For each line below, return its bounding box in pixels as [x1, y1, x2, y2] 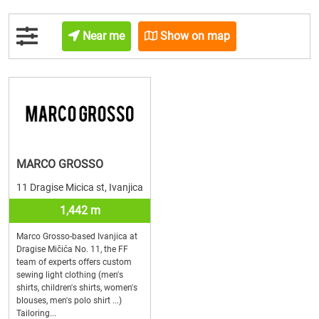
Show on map [157, 29, 231, 43]
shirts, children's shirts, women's [16, 283, 137, 293]
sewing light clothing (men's [16, 270, 123, 280]
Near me [80, 29, 125, 43]
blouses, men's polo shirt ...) [16, 296, 130, 305]
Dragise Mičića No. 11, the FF [16, 244, 128, 254]
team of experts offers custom [16, 257, 132, 267]
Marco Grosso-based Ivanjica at [16, 231, 137, 241]
